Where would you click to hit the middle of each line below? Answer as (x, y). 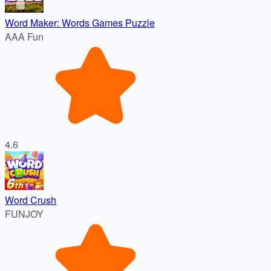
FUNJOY (24, 214)
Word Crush (31, 200)
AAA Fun (24, 36)
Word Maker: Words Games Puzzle (80, 22)
